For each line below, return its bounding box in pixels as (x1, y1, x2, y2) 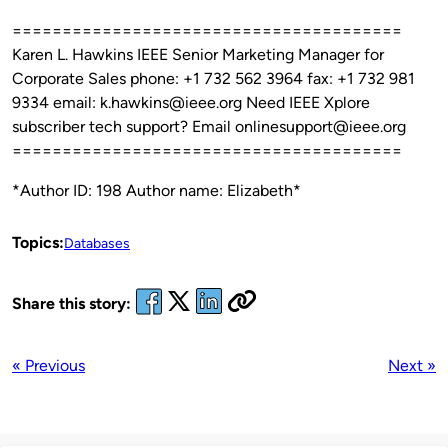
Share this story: (12, 294, 131, 314)
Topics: (12, 232, 64, 252)
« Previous (12, 355, 85, 375)
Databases (64, 234, 130, 252)
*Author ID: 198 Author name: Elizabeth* (12, 180, 301, 200)
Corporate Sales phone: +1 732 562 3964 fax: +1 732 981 (12, 68, 415, 88)
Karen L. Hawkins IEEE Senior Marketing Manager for (12, 44, 384, 64)
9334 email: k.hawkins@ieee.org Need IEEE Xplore (12, 92, 370, 112)
